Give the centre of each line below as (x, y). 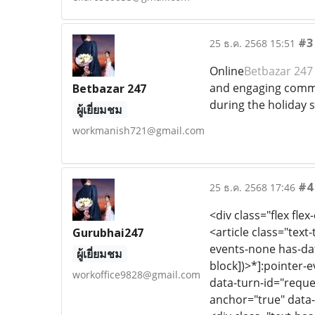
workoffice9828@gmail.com (136, 275)
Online (226, 71)
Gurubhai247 (108, 233)
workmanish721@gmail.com (139, 130)
